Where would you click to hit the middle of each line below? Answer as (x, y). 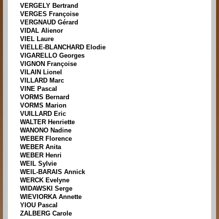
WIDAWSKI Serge (46, 189)
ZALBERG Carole (46, 214)
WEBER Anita (41, 147)
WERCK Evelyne (45, 180)
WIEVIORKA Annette (51, 197)
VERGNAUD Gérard (49, 22)
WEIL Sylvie (38, 164)
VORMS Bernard (45, 97)
